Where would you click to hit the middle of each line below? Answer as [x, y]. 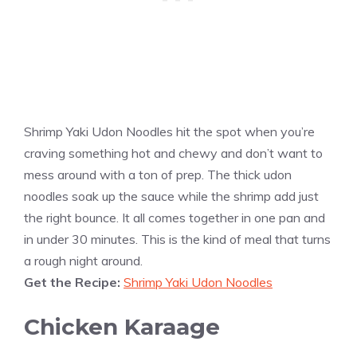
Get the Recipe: [74, 282]
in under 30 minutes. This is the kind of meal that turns [177, 239]
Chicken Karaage [122, 326]
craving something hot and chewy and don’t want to [173, 153]
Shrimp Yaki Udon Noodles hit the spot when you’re [169, 131]
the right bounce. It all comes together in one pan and [175, 217]
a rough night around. [83, 260]
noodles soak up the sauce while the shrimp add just [171, 196]
